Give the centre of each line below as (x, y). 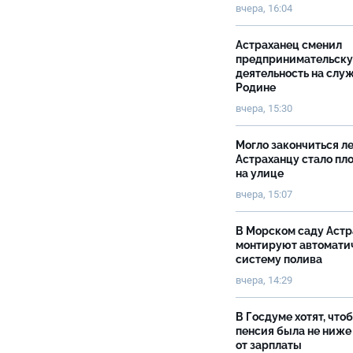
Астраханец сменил (289, 45)
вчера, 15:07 (264, 194)
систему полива (279, 259)
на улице (260, 173)
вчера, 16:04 (264, 8)
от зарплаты (269, 345)
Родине (256, 87)
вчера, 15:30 (264, 108)
